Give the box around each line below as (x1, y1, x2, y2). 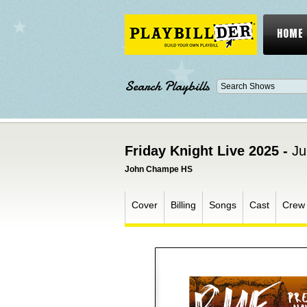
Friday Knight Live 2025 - (125, 143, 292, 158)
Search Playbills (125, 77, 210, 95)
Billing (171, 199, 196, 210)
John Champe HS (125, 164, 193, 174)
